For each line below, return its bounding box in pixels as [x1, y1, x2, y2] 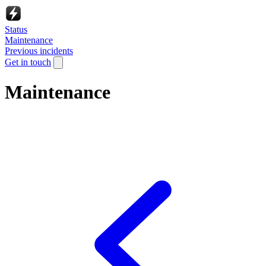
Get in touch [5, 57, 51, 67]
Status [5, 24, 27, 34]
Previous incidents [5, 46, 73, 56]
